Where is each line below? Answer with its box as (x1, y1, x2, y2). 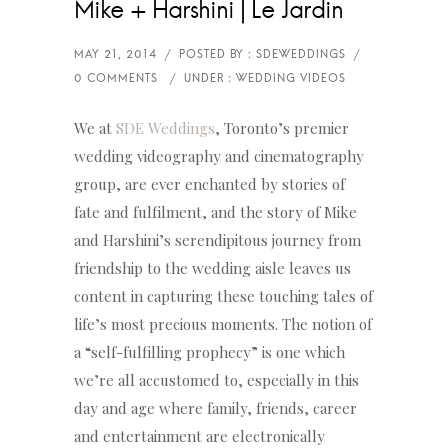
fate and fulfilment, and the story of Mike (74, 202, 357, 222)
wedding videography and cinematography (74, 146, 364, 166)
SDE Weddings (116, 118, 215, 138)
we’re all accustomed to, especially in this (74, 370, 359, 390)
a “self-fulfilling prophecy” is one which (74, 342, 345, 362)
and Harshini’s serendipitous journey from (74, 230, 361, 250)
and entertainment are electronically (74, 426, 325, 446)
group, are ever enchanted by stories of (74, 174, 345, 194)
